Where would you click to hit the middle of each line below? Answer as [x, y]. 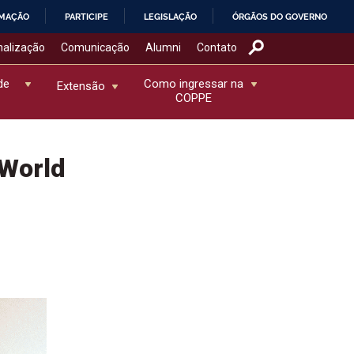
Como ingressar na [194, 83]
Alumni [163, 47]
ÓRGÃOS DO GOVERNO [280, 17]
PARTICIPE [87, 17]
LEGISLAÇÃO [171, 17]
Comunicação [95, 47]
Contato [217, 47]
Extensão [81, 86]
